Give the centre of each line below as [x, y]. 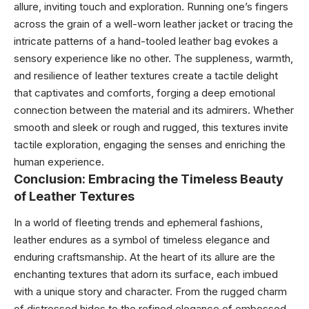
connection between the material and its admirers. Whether [154, 110]
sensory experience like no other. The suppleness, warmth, [153, 58]
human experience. [59, 161]
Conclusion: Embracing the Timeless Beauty [149, 179]
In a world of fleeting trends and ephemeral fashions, [138, 222]
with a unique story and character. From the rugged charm [150, 291]
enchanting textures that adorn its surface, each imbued [146, 274]
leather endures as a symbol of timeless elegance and [142, 240]
